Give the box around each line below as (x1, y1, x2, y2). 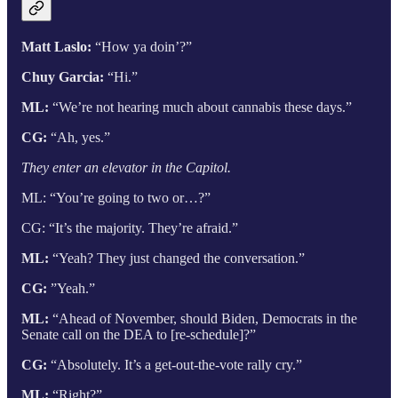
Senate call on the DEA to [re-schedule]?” (21, 326, 256, 342)
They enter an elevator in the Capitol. (21, 159, 231, 175)
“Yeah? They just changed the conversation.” (49, 250, 305, 266)
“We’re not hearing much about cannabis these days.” (49, 99, 352, 115)
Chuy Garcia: (21, 68, 104, 84)
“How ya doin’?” (92, 38, 192, 54)
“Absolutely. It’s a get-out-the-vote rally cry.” (47, 356, 302, 372)
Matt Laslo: (21, 38, 92, 54)
